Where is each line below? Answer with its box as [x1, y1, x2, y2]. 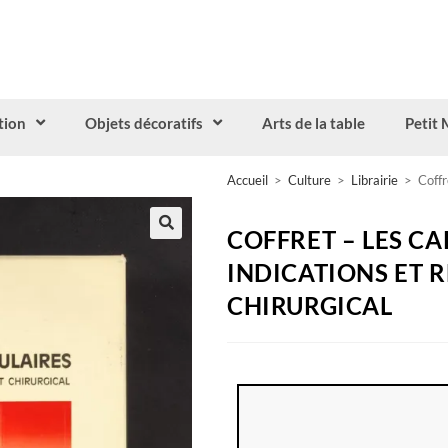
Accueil [227, 171, 268, 188]
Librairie [351, 171, 398, 188]
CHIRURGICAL [227, 290, 393, 320]
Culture [288, 171, 331, 188]
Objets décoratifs [84, 113, 203, 132]
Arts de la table [261, 113, 365, 132]
